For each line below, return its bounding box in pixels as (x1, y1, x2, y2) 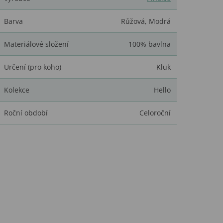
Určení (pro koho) (4, 62, 61, 72)
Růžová (121, 16, 145, 26)
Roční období (4, 108, 48, 118)
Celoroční (139, 108, 171, 118)
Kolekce (4, 85, 29, 95)
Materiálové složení (4, 39, 69, 49)
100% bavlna (128, 39, 171, 49)
